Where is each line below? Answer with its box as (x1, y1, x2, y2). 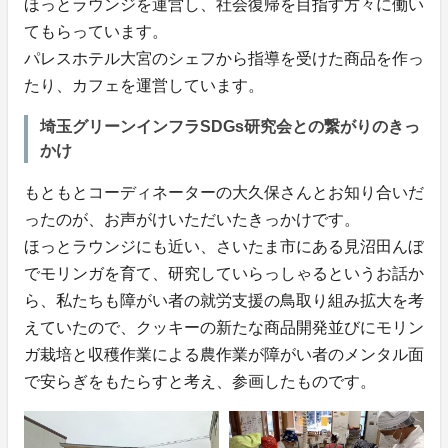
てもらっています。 (24, 22, 168, 40)
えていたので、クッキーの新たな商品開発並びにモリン (24, 318, 424, 336)
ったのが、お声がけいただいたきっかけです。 (24, 210, 360, 228)
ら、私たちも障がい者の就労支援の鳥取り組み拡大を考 (24, 291, 424, 309)
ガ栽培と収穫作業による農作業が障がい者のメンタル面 (24, 345, 424, 363)
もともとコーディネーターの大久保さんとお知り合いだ (24, 183, 424, 201)
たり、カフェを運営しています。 (24, 76, 264, 94)
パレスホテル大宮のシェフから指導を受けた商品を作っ (24, 49, 424, 67)
